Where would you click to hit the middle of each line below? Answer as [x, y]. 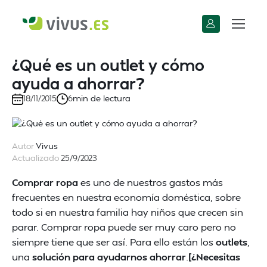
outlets [232, 242]
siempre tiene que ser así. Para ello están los [114, 242]
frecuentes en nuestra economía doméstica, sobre [126, 197]
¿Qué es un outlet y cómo [108, 65]
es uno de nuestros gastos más [150, 182]
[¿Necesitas [214, 257]
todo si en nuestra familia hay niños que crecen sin [128, 212]
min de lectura [102, 98]
